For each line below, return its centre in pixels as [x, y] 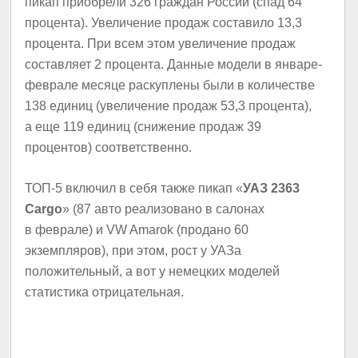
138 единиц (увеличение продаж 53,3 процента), [169, 106]
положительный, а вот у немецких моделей [153, 272]
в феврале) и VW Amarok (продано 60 [137, 230]
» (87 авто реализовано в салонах [164, 209]
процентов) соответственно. [109, 148]
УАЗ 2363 [272, 189]
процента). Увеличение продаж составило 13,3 [164, 23]
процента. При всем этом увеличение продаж [161, 44]
